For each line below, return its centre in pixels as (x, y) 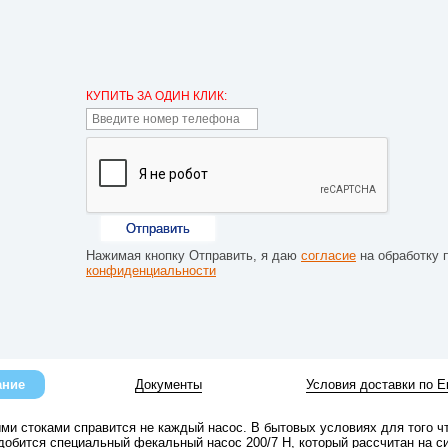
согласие (328, 255)
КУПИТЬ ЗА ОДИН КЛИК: (156, 96)
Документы (168, 384)
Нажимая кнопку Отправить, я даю (193, 255)
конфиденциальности (151, 270)
